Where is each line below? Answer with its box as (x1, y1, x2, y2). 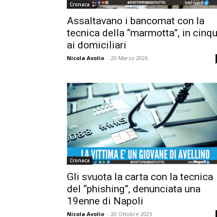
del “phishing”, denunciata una (67, 183, 201, 195)
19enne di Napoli (67, 195, 143, 207)
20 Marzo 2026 (111, 54, 148, 62)
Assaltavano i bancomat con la (67, 15, 204, 27)
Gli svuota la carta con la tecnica (67, 171, 213, 183)
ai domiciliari (67, 39, 126, 51)
